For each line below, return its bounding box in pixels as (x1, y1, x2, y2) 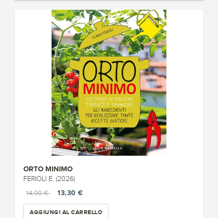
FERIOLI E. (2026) (23, 175, 75, 182)
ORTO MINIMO (23, 164, 73, 173)
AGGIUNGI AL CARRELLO (30, 208, 102, 216)
